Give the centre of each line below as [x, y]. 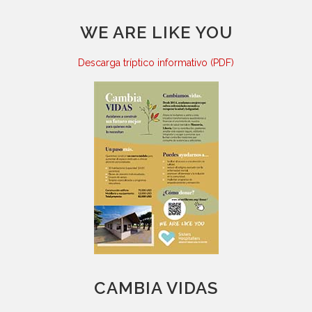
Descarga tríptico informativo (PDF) [156, 63]
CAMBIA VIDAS [156, 288]
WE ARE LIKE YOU [156, 33]
